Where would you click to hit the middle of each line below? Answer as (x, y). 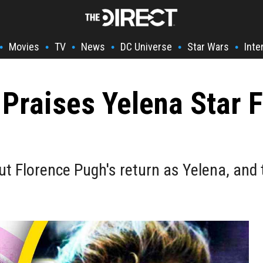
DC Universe (146, 47)
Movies (24, 47)
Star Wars (208, 47)
